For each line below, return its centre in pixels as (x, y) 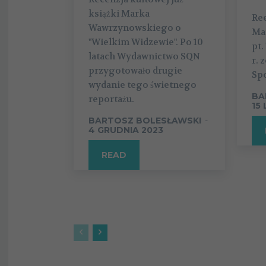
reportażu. (111, 99)
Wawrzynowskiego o (135, 28)
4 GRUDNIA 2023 (126, 130)
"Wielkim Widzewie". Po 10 (146, 42)
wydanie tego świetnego (142, 85)
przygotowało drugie (135, 71)
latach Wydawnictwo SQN (144, 57)
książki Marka (119, 14)
